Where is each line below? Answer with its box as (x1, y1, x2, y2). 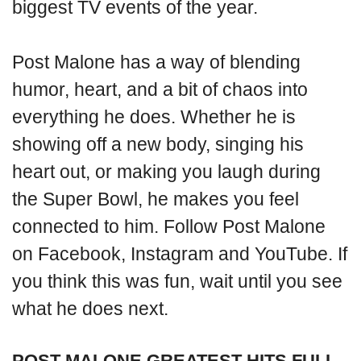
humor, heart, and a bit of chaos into (12, 79, 308, 101)
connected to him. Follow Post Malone (12, 216, 326, 238)
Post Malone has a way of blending (12, 52, 301, 73)
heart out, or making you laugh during (12, 161, 321, 183)
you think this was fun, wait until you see (12, 271, 342, 293)
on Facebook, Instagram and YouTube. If (12, 243, 347, 265)
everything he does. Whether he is (12, 106, 296, 128)
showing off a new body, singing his (12, 134, 304, 156)
